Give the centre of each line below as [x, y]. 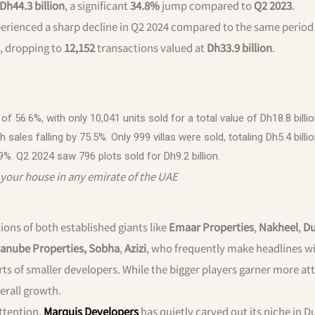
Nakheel [278, 226]
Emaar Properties [211, 226]
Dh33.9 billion [239, 47]
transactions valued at [151, 47]
